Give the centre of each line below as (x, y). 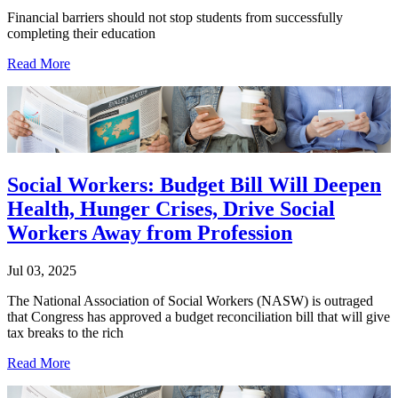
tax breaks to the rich (65, 333)
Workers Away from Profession (150, 233)
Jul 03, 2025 (42, 271)
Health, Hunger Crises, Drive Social (171, 209)
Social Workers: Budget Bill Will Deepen (194, 185)
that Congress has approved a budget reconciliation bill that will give (199, 317)
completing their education (81, 33)
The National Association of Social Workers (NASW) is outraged (190, 301)
